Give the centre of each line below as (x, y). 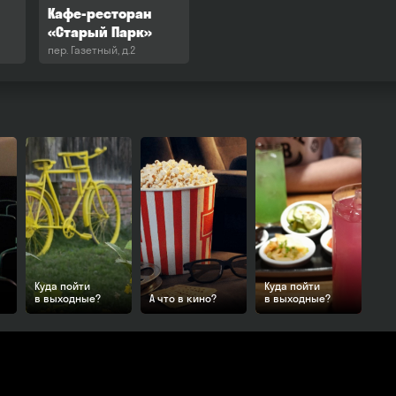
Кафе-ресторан (99, 14)
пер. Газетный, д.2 (92, 50)
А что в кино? (183, 299)
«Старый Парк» (100, 32)
